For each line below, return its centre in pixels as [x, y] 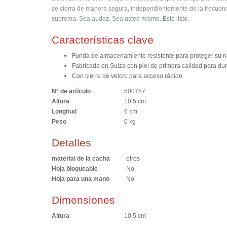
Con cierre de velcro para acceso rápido [127, 76]
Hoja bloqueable [75, 168]
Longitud [64, 111]
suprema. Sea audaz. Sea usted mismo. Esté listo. [120, 18]
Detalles [71, 142]
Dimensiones [83, 200]
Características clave [103, 40]
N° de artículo [88, 91]
